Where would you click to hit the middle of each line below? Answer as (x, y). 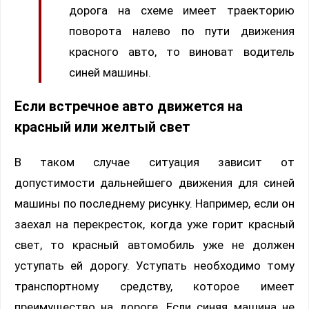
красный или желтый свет (102, 127)
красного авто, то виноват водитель (182, 52)
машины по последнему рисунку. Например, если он (154, 203)
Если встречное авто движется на (129, 106)
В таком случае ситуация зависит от (154, 162)
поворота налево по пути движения (182, 31)
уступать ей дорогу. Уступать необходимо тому (154, 265)
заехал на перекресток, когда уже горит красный (154, 224)
